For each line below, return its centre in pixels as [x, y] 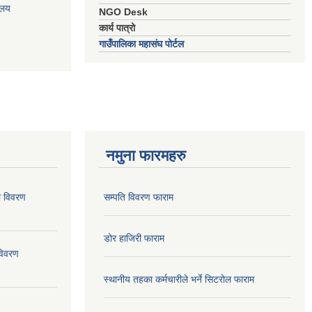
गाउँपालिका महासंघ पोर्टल [141, 44]
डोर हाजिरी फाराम [134, 238]
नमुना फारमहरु [146, 156]
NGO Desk [123, 12]
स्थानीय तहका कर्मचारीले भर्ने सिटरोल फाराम [179, 279]
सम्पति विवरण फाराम [139, 197]
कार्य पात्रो [117, 28]
